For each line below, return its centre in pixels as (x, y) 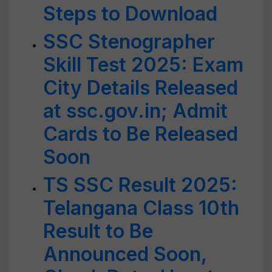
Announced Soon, (125, 254)
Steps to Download (130, 14)
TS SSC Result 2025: (140, 185)
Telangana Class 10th (141, 208)
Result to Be (98, 231)
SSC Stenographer (129, 42)
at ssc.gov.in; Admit (135, 111)
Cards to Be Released (141, 134)
